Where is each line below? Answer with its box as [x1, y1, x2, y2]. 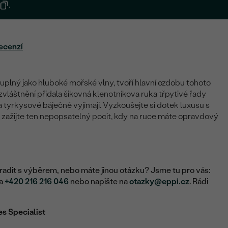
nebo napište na [69, 177, 130, 187]
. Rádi [189, 177, 209, 187]
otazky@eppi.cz [129, 177, 190, 187]
